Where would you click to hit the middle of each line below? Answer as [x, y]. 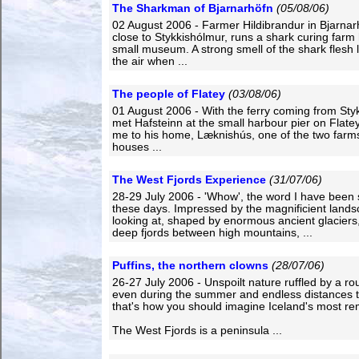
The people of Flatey [169, 94]
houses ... [137, 147]
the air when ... [150, 61]
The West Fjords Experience [189, 180]
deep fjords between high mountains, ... [212, 233]
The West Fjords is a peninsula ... [197, 331]
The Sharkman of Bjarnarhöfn [193, 8]
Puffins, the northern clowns [190, 266]
